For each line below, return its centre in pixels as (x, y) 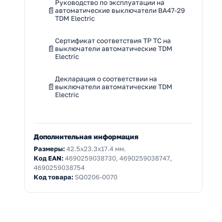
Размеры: (49, 149)
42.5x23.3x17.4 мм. (95, 149)
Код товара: (54, 177)
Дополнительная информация (86, 137)
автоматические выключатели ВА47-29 (120, 11)
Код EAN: (49, 158)
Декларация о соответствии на (106, 79)
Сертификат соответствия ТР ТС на (113, 41)
